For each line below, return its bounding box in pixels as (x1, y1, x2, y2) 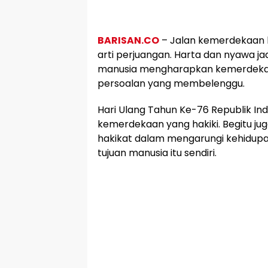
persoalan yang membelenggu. (98, 77, 245, 90)
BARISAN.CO (98, 33, 159, 47)
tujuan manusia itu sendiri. (98, 146, 217, 160)
